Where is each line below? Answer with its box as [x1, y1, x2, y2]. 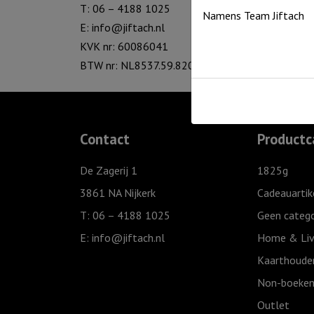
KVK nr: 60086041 [80, 39, 168, 53]
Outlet [257, 297, 290, 312]
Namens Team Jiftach [203, 8, 304, 22]
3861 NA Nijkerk [80, 185, 156, 200]
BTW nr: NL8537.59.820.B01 [80, 57, 216, 72]
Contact [80, 129, 130, 149]
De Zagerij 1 [80, 163, 137, 177]
